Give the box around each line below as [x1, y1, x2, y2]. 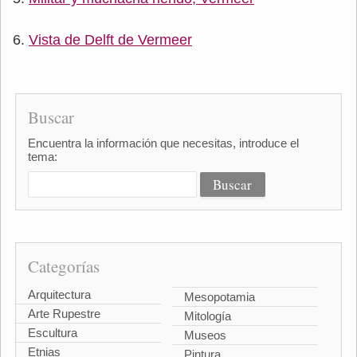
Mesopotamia [184, 290, 255, 304]
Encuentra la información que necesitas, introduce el [27, 135, 299, 150]
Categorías [27, 254, 100, 277]
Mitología [184, 309, 231, 323]
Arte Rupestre [27, 306, 100, 320]
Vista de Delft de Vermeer [29, 31, 192, 48]
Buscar [27, 105, 74, 128]
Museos [184, 328, 226, 342]
